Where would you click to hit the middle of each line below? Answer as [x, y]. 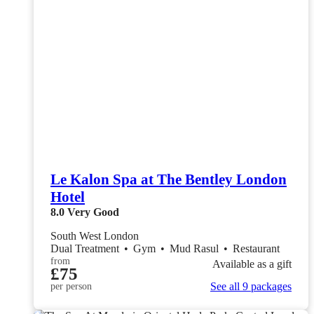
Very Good [93, 212]
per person [71, 286]
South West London [95, 235]
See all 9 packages [251, 286]
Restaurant [256, 248]
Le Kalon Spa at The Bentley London [169, 179]
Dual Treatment [86, 248]
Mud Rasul [196, 248]
